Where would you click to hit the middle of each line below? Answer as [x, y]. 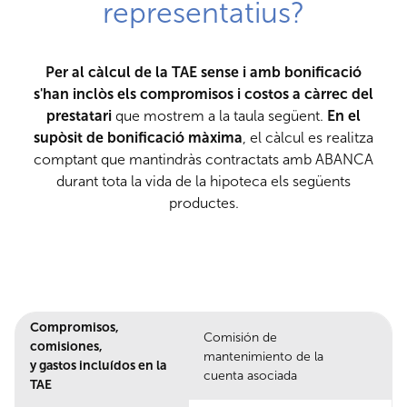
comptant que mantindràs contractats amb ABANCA [203, 160]
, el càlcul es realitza [308, 138]
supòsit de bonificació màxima [138, 138]
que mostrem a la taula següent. [219, 116]
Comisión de [240, 337]
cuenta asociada [250, 375]
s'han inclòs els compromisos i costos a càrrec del [203, 94]
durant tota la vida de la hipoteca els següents [203, 182]
